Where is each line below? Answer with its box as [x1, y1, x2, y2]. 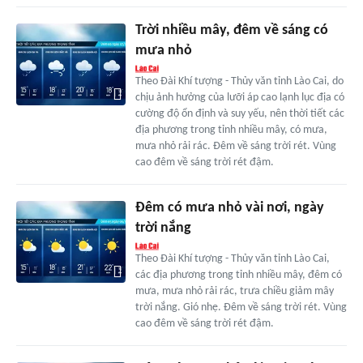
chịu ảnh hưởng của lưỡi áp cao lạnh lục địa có [135, 92, 344, 105]
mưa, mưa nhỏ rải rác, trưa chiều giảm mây [135, 285, 334, 298]
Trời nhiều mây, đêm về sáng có [135, 23, 328, 39]
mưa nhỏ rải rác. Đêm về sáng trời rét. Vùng [135, 140, 336, 153]
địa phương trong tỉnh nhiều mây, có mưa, [135, 124, 327, 137]
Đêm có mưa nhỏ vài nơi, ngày [135, 200, 324, 216]
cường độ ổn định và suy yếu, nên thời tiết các [135, 108, 344, 121]
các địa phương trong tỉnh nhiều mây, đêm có [135, 269, 342, 282]
